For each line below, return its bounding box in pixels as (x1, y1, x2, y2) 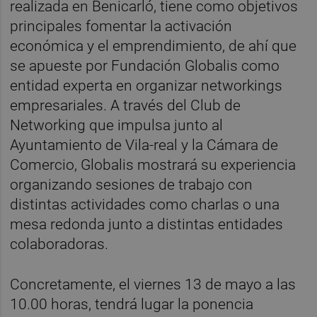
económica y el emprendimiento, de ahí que (10, 37, 297, 54)
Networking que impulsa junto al (10, 116, 224, 134)
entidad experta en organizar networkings (10, 76, 283, 94)
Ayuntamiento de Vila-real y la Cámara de (10, 136, 279, 154)
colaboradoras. (10, 235, 113, 253)
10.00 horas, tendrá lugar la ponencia (10, 295, 254, 313)
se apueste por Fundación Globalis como (10, 57, 280, 74)
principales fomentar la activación (10, 17, 233, 35)
